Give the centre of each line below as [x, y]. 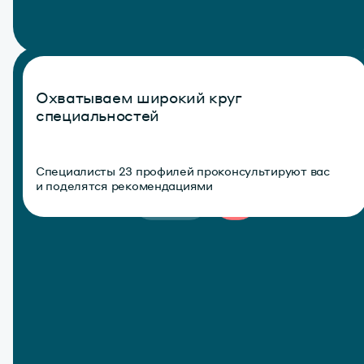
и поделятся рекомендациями [124, 186]
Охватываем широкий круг [139, 97]
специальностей [97, 115]
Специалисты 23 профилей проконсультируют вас [183, 171]
